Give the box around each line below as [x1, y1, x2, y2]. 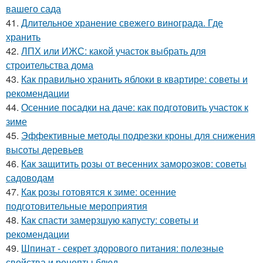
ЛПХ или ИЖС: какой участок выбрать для [21, 44, 206, 58]
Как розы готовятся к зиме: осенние [21, 185, 176, 198]
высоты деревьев [6, 143, 83, 156]
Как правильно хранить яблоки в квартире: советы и [21, 72, 248, 86]
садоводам [6, 171, 54, 184]
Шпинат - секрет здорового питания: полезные [21, 241, 224, 255]
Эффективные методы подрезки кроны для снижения [21, 129, 255, 142]
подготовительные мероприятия [6, 199, 147, 213]
